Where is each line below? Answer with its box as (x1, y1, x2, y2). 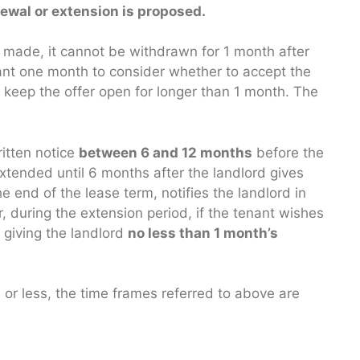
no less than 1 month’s (128, 224, 278, 241)
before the (252, 144, 324, 161)
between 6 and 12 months (79, 144, 252, 161)
